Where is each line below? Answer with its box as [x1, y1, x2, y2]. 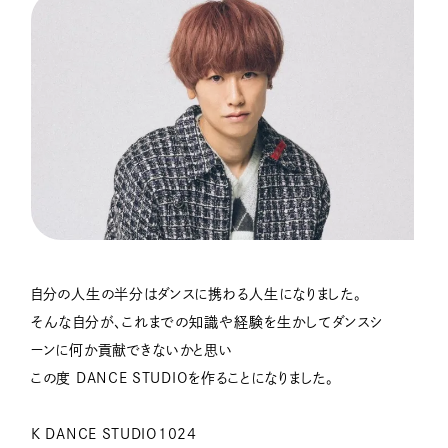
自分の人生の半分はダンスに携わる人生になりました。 [31, 287, 362, 302]
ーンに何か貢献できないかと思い [31, 343, 233, 358]
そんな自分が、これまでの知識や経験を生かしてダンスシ [31, 315, 383, 330]
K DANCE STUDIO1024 [31, 427, 197, 442]
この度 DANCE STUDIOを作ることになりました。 [31, 371, 334, 386]
